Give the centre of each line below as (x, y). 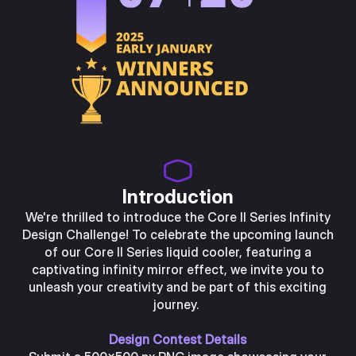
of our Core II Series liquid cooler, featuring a (178, 252)
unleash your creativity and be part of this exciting (178, 287)
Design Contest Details (178, 340)
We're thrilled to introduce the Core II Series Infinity (178, 217)
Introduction (178, 197)
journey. (178, 305)
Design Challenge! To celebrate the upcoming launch (178, 235)
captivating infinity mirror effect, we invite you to (178, 270)
